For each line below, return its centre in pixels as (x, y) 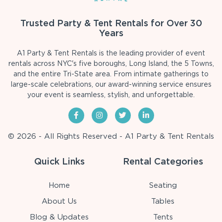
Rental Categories (163, 161)
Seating (163, 185)
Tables (163, 201)
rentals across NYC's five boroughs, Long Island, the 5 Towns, (111, 63)
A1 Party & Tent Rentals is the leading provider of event (111, 53)
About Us (59, 201)
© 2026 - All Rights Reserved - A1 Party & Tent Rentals (111, 136)
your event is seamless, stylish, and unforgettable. (111, 94)
